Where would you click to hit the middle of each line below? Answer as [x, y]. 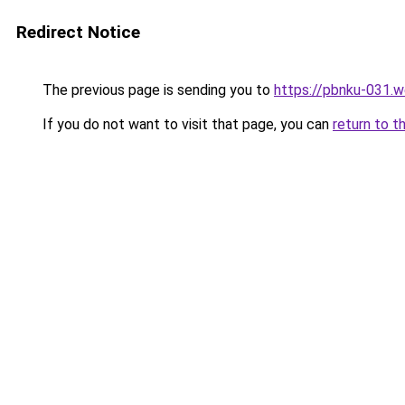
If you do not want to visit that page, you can [186, 124]
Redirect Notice [78, 32]
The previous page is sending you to [156, 90]
